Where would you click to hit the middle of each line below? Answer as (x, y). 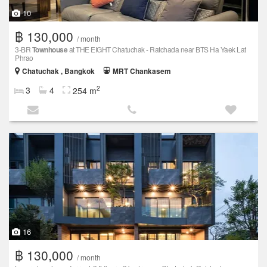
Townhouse (49, 50)
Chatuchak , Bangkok (58, 72)
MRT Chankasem (142, 72)
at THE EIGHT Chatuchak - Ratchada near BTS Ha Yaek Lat (157, 49)
